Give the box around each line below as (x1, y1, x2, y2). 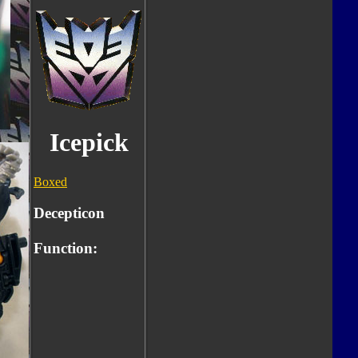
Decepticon (34, 204, 105, 221)
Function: (34, 239, 97, 257)
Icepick (49, 128, 129, 157)
